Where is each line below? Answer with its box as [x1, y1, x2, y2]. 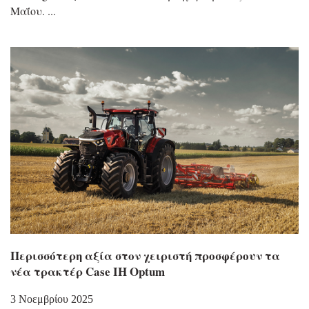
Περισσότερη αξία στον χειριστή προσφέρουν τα [10, 247, 280, 265]
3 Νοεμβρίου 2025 [10, 293, 93, 306]
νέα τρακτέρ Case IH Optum [10, 263, 165, 281]
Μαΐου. [10, 3, 45, 18]
